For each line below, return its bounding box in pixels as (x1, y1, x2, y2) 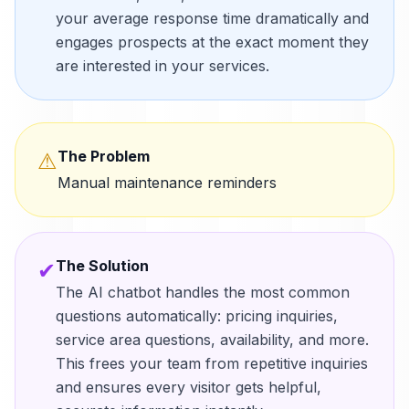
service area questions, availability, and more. (56, 330, 369, 349)
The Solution (56, 257, 149, 275)
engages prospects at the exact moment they (56, 33, 369, 51)
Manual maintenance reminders (58, 173, 277, 192)
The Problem (58, 147, 150, 165)
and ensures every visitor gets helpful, (56, 378, 321, 396)
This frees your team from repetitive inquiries (56, 354, 368, 372)
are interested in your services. (56, 57, 269, 75)
